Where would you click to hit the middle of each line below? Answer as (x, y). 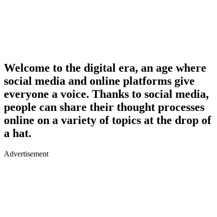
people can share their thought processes (104, 107)
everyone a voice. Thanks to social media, (106, 94)
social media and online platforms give (99, 81)
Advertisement (26, 154)
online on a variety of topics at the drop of (108, 120)
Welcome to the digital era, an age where (105, 68)
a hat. (18, 133)
